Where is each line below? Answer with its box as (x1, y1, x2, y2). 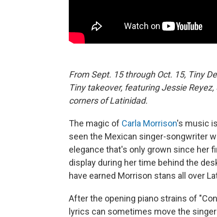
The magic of (69, 118, 122, 128)
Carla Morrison (122, 118, 177, 128)
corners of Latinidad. (69, 95, 148, 106)
